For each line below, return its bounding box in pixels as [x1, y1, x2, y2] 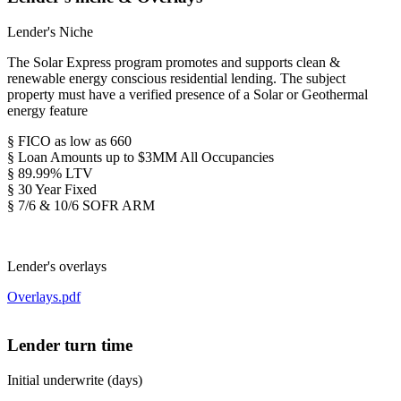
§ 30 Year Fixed [7, 181, 97, 197]
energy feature [7, 102, 88, 118]
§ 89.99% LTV [7, 165, 93, 181]
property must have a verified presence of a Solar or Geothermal [7, 86, 368, 102]
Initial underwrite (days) [7, 372, 142, 388]
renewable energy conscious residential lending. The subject [7, 70, 346, 86]
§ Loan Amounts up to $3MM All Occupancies [7, 149, 274, 165]
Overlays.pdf [7, 288, 81, 304]
